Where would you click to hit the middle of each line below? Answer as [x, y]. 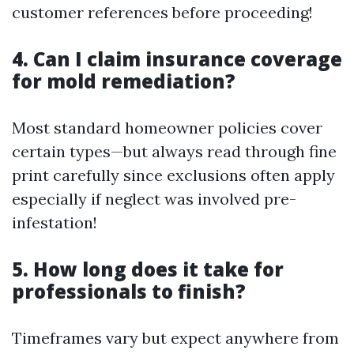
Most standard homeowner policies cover [167, 128]
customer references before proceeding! [162, 12]
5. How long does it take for [148, 269]
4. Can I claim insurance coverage [177, 59]
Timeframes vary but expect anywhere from [175, 338]
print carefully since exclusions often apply [173, 175]
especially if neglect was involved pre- [154, 199]
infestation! [55, 222]
